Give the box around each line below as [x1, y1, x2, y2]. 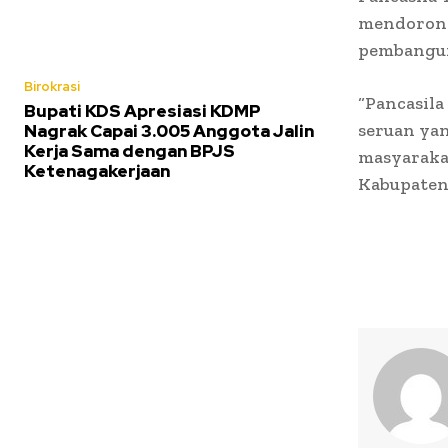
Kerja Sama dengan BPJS [24, 140, 235, 163]
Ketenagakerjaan [24, 160, 170, 183]
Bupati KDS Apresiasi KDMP [24, 100, 261, 123]
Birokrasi [24, 78, 80, 96]
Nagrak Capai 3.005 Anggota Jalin [24, 120, 314, 143]
